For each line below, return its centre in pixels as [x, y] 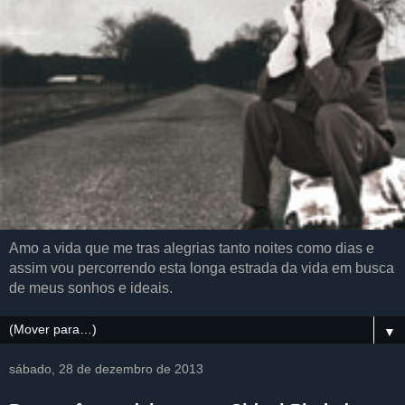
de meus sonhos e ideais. [91, 288]
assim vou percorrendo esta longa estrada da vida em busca [202, 268]
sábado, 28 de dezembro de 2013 [106, 369]
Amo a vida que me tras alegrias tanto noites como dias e [192, 248]
